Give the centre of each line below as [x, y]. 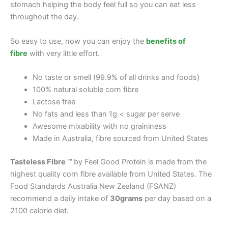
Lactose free [54, 102]
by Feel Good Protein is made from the [140, 162]
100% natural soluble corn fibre [85, 89]
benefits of [166, 41]
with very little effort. [64, 53]
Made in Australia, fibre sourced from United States [120, 138]
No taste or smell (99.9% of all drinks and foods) [116, 77]
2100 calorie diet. [39, 210]
